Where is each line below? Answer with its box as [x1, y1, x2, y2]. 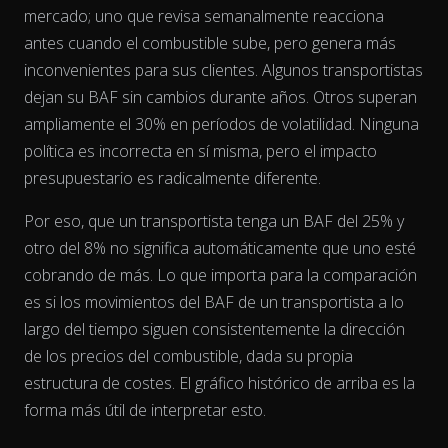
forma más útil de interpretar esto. [24, 398, 266, 421]
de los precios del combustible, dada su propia [24, 344, 353, 367]
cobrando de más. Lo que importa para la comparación [24, 263, 417, 286]
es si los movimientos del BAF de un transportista [24, 290, 378, 313]
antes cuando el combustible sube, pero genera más [24, 31, 396, 54]
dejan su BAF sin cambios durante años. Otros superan [24, 85, 417, 108]
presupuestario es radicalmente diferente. [24, 166, 321, 189]
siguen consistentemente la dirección [138, 317, 405, 340]
